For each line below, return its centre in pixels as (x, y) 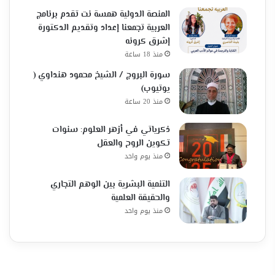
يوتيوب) (155, 89)
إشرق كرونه (147, 42)
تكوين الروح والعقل (133, 144)
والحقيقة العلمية (140, 199)
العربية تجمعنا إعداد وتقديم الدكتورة (104, 29)
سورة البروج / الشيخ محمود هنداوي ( (101, 76)
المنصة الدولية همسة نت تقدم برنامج (103, 15)
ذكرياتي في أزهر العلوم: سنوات (111, 130)
